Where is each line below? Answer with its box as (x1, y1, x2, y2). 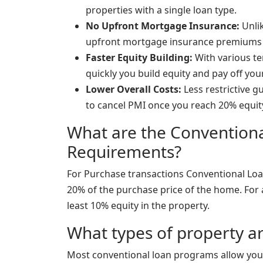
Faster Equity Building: (86, 51, 193, 65)
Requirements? (67, 140, 181, 163)
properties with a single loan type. (86, 4, 237, 17)
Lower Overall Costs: (86, 83, 181, 96)
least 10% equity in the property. (67, 199, 210, 213)
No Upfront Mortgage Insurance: (86, 19, 240, 33)
